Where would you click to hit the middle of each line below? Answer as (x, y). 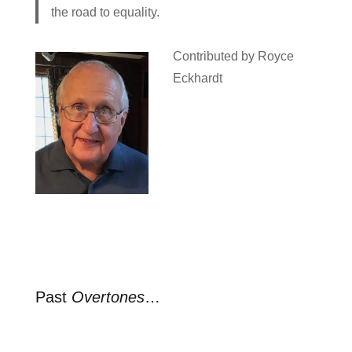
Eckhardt (197, 79)
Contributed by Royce (233, 57)
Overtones (108, 297)
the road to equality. (105, 13)
